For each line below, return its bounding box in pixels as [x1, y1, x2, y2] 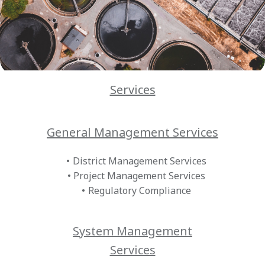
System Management [73, 223, 192, 240]
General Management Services [47, 124, 218, 141]
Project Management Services [73, 169, 206, 183]
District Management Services [72, 154, 206, 168]
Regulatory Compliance [88, 184, 191, 198]
